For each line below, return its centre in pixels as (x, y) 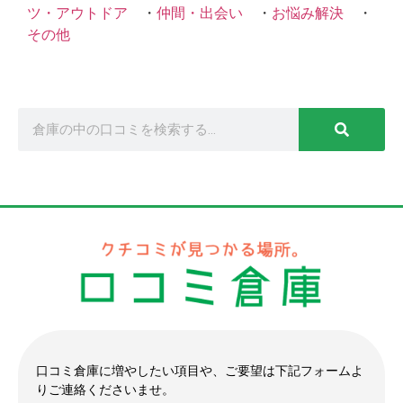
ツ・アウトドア (77, 13)
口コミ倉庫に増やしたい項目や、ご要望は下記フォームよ (200, 371)
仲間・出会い (200, 13)
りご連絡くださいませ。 (105, 390)
